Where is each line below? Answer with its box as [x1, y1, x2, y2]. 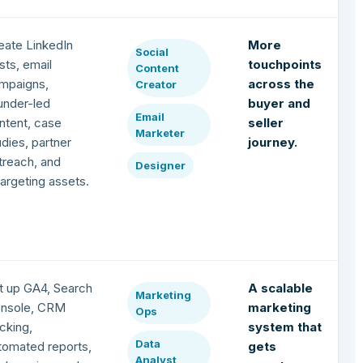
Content [135, 62, 180, 75]
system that [248, 319, 322, 335]
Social [135, 45, 169, 59]
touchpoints [248, 57, 322, 73]
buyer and [248, 96, 311, 112]
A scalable [248, 280, 314, 297]
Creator [135, 78, 177, 92]
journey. [248, 135, 298, 151]
